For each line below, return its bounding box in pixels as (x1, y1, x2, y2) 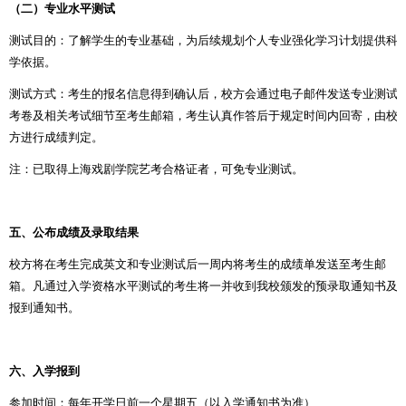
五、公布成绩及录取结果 (9, 225, 139, 239)
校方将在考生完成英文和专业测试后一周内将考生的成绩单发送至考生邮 (9, 256, 386, 271)
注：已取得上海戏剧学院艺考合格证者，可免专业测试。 (9, 161, 304, 176)
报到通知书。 (9, 300, 80, 314)
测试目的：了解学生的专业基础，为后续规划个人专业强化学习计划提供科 (9, 33, 398, 47)
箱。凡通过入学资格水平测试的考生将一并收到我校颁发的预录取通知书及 (9, 278, 398, 293)
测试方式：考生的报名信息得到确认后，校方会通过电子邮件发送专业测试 (9, 86, 398, 101)
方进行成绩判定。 (9, 130, 103, 144)
